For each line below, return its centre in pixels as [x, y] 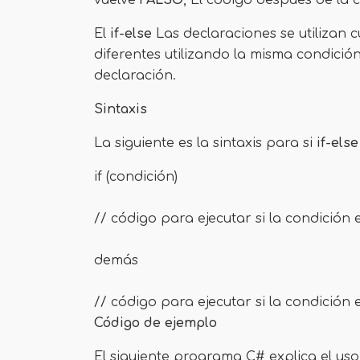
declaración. [135, 76]
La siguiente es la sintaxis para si [205, 143]
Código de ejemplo [155, 323]
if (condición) [136, 177]
